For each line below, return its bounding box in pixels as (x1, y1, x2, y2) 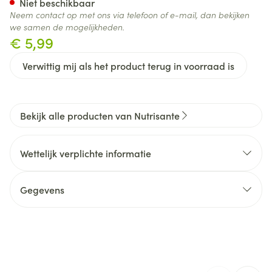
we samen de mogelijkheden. (10, 21, 124, 33)
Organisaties (21, 247, 78, 260)
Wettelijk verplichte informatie (20, 146, 151, 160)
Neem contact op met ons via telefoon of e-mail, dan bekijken (10, 8, 250, 21)
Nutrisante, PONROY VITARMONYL (88, 240, 239, 254)
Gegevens (20, 183, 64, 196)
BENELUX (88, 254, 129, 267)
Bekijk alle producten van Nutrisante (20, 109, 180, 122)
